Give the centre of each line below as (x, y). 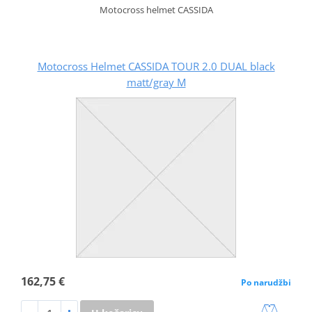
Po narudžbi (266, 282)
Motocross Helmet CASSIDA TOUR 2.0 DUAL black (156, 66)
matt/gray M (156, 82)
